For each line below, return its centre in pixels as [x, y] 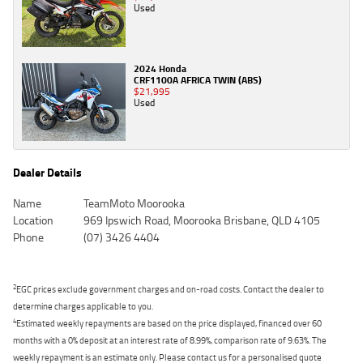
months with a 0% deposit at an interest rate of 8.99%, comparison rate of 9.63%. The [170, 340]
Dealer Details [47, 172]
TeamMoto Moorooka [134, 203]
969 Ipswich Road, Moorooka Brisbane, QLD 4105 [201, 220]
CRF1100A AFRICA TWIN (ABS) [198, 79]
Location [33, 220]
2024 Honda [160, 68]
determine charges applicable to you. [83, 305]
